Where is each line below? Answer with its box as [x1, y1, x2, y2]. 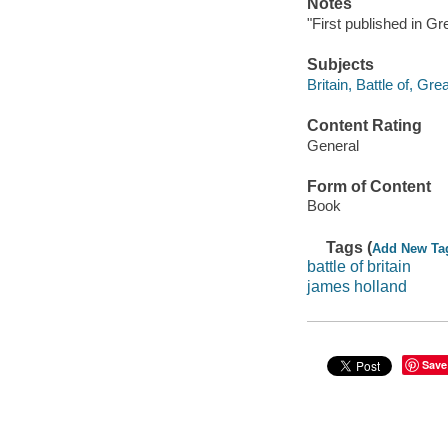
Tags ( [326, 238, 373, 256]
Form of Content [306, 177, 431, 195]
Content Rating [306, 116, 422, 134]
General [306, 136, 359, 154]
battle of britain [306, 258, 411, 276]
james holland [306, 277, 407, 295]
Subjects [306, 56, 374, 74]
